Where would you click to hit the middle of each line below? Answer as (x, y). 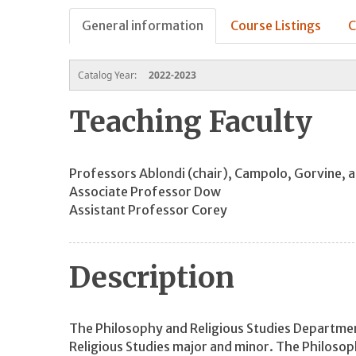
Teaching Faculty (191, 122)
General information (143, 26)
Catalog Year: (108, 75)
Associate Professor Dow (145, 191)
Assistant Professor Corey (148, 209)
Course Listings (276, 26)
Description (152, 277)
